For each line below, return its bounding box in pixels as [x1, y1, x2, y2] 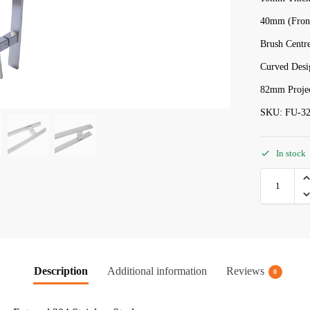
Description [33, 265, 88, 277]
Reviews [226, 265, 264, 277]
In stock [276, 148, 307, 159]
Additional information [107, 265, 207, 277]
